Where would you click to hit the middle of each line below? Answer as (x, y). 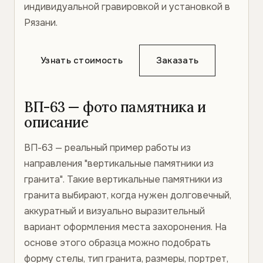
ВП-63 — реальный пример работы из (107, 148)
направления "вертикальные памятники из (119, 163)
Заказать (177, 60)
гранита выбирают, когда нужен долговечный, (128, 195)
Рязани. (41, 23)
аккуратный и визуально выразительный (114, 211)
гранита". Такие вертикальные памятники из (123, 179)
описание (56, 122)
